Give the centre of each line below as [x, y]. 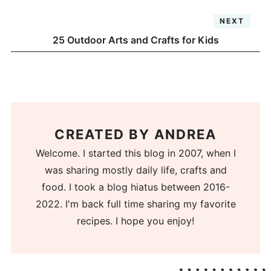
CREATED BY [104, 134]
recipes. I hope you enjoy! [135, 220]
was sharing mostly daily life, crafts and [135, 170]
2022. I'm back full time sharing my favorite [135, 204]
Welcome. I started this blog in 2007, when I [135, 153]
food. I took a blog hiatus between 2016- [135, 187]
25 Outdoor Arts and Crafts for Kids [135, 40]
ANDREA [185, 134]
